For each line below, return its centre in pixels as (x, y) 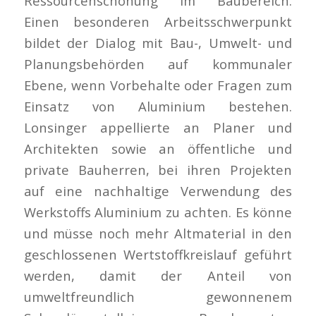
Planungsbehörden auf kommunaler (158, 64)
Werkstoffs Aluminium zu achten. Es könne (158, 212)
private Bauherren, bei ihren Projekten (158, 170)
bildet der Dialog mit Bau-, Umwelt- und (158, 43)
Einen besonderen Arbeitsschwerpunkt (158, 22)
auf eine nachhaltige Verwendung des (158, 191)
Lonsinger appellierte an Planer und (158, 128)
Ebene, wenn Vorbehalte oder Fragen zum (158, 85)
